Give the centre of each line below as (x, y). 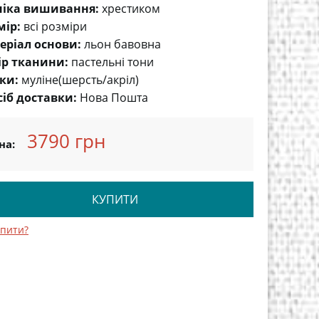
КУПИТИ (115, 199)
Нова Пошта (114, 98)
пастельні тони (113, 62)
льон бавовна (122, 44)
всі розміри (55, 26)
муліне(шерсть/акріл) (80, 80)
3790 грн (66, 141)
